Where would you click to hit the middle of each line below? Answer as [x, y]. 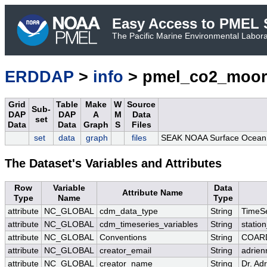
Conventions [123, 238]
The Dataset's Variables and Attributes [113, 164]
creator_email [125, 251]
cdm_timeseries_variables [149, 225]
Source [141, 105]
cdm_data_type [129, 212]
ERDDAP [39, 77]
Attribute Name [152, 193]
